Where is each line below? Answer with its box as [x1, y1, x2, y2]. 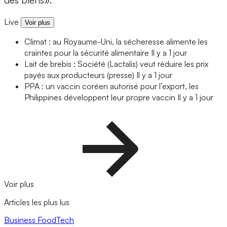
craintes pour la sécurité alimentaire [24, 48, 149, 58]
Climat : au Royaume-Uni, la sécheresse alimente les [24, 36, 208, 47]
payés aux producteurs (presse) [24, 70, 134, 81]
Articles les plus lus [4, 197, 69, 207]
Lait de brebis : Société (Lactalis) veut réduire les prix [24, 59, 208, 69]
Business [4, 214, 37, 225]
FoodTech [37, 214, 74, 225]
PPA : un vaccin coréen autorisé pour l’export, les [24, 81, 199, 92]
